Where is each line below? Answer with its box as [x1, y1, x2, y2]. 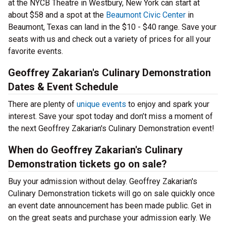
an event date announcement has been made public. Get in [8, 201, 211, 210]
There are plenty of [8, 99, 77, 109]
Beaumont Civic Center [106, 10, 186, 20]
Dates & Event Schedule [8, 81, 118, 93]
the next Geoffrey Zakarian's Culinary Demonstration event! [8, 124, 214, 133]
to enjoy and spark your [126, 99, 209, 109]
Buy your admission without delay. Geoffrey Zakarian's [8, 177, 197, 186]
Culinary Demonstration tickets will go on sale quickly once [8, 189, 215, 198]
